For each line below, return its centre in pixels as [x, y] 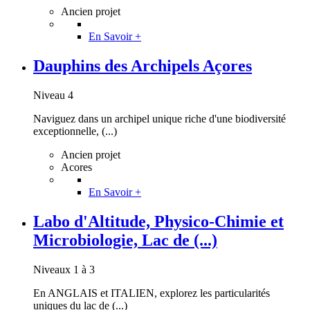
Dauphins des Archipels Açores [143, 65]
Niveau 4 [53, 95]
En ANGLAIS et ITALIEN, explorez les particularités [152, 293]
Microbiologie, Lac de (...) [125, 240]
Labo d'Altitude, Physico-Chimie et [158, 221]
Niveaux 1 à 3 [64, 269]
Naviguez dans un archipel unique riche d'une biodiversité [159, 118]
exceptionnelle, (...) [75, 131]
